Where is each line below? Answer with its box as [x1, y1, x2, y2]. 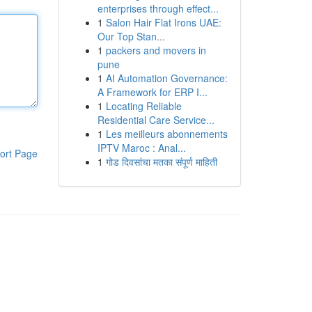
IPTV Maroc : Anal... [97, 141, 186, 155]
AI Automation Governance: [105, 71, 228, 85]
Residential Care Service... [97, 113, 214, 127]
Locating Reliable [105, 99, 182, 113]
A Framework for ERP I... [97, 85, 208, 99]
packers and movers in [105, 43, 206, 57]
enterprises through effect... [97, 1, 219, 15]
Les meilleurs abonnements [105, 127, 228, 141]
